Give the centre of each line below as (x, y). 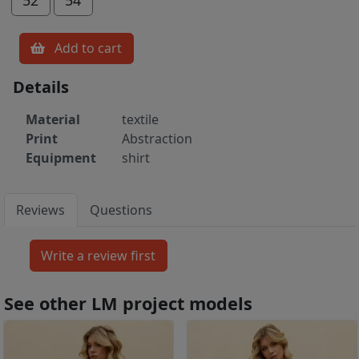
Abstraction (157, 139)
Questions (121, 210)
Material (53, 120)
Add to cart (89, 48)
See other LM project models (128, 304)
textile (140, 120)
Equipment (61, 158)
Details (41, 87)
